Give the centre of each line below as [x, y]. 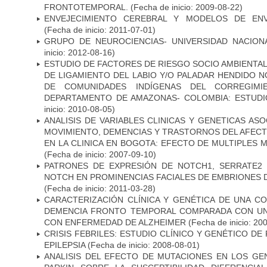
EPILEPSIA [65, 245]
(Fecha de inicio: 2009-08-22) [185, 7]
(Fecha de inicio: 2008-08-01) [142, 245]
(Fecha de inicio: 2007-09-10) [100, 154]
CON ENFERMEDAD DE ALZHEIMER [115, 222]
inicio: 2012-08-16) [80, 52]
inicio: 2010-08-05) [80, 109]
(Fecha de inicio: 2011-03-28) [100, 188]
